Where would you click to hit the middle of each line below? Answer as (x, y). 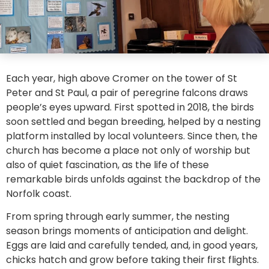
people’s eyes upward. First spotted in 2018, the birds (130, 107)
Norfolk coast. (39, 193)
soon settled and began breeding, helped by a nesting (133, 121)
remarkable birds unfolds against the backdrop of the (133, 179)
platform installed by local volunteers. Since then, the (132, 136)
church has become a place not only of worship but (128, 150)
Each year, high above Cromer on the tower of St (122, 78)
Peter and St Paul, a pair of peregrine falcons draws (127, 92)
